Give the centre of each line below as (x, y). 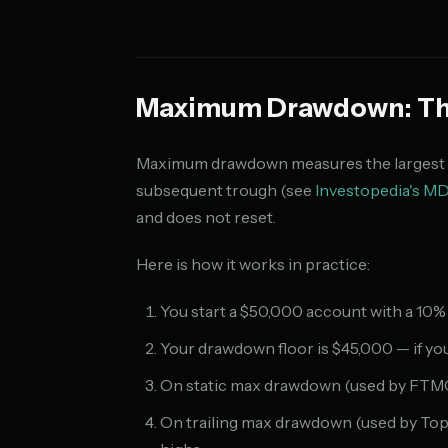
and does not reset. (206, 217)
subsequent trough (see (225, 190)
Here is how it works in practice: (253, 264)
